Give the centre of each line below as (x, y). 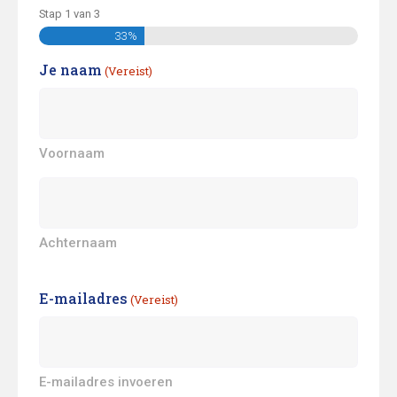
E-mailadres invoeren (106, 381)
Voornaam (72, 153)
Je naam (70, 69)
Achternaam (78, 242)
